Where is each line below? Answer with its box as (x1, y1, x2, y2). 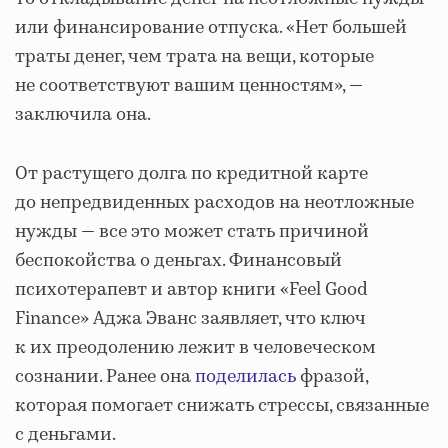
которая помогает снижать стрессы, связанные (15, 393, 429, 419)
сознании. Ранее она (15, 364, 195, 390)
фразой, (296, 364, 368, 390)
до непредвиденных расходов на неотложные (15, 190, 414, 216)
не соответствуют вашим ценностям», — (15, 73, 363, 99)
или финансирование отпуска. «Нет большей (15, 15, 407, 41)
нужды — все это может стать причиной (15, 219, 369, 245)
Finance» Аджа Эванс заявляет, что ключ (15, 306, 366, 332)
